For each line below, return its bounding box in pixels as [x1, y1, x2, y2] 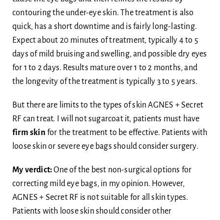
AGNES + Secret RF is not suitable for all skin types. [12, 193, 189, 202]
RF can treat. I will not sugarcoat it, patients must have [12, 114, 200, 124]
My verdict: [12, 165, 53, 175]
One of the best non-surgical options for [52, 165, 192, 175]
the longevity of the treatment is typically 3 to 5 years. [12, 77, 198, 86]
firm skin [12, 128, 46, 137]
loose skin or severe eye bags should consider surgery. [12, 142, 198, 151]
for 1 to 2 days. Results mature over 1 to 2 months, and [12, 63, 197, 73]
